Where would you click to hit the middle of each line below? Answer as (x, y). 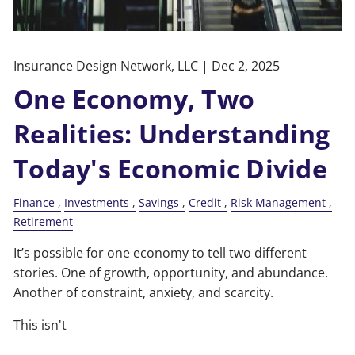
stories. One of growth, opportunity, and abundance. (171, 273)
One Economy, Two (134, 98)
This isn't (40, 325)
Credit (205, 202)
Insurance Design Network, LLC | (113, 65)
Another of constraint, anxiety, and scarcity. (144, 293)
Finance (34, 202)
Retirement (44, 221)
